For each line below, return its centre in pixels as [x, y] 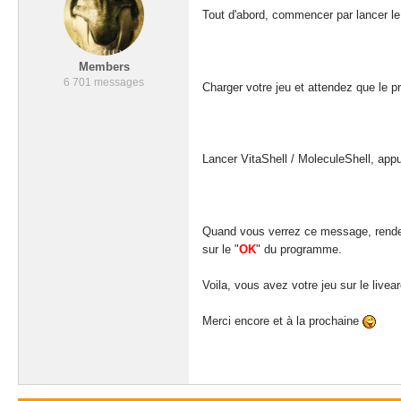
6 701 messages [104, 82]
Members [104, 67]
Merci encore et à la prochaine [282, 320]
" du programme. [299, 249]
